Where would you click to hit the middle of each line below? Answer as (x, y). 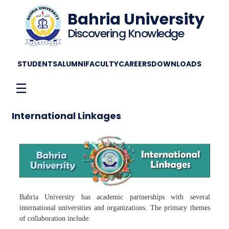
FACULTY (102, 64)
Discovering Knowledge (125, 33)
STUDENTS (37, 64)
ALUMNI (71, 64)
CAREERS (135, 64)
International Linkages (66, 116)
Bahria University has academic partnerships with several (114, 197)
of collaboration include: (55, 218)
